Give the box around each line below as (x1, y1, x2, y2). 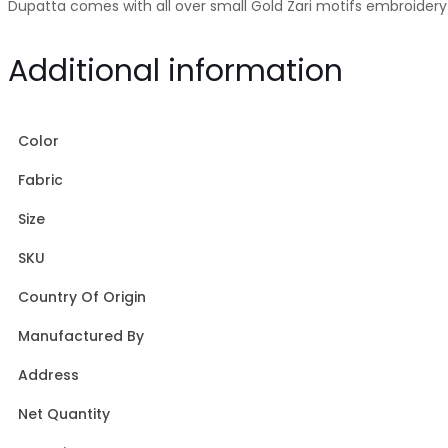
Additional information (8, 49, 343, 92)
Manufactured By (18, 325, 144, 346)
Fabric (18, 169, 63, 190)
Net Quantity (18, 403, 110, 424)
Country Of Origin (18, 286, 146, 307)
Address (18, 364, 79, 385)
